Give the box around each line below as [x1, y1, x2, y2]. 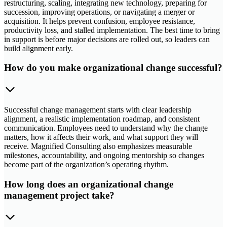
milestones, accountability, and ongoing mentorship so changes [4, 151, 204, 160]
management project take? [4, 190, 115, 201]
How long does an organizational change [4, 178, 173, 190]
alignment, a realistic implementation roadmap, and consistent [4, 115, 200, 124]
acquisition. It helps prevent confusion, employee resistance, [4, 16, 195, 25]
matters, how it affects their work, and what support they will [4, 133, 198, 142]
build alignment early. [4, 44, 73, 53]
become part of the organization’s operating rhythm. [4, 160, 169, 169]
